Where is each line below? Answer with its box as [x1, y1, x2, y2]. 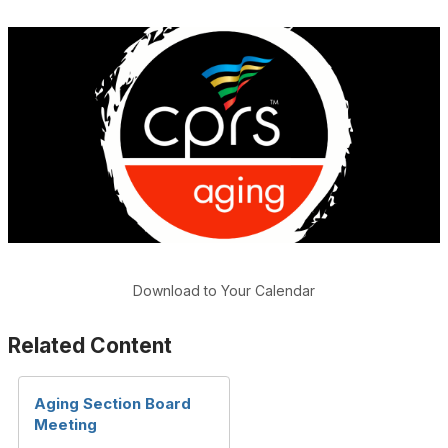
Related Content [8, 332, 172, 358]
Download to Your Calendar [133, 281, 315, 299]
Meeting [34, 414, 97, 434]
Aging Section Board [34, 393, 191, 413]
